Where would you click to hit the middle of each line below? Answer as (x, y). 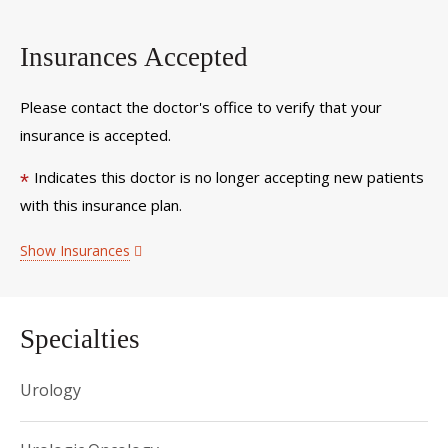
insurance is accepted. (95, 134)
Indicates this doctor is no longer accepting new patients (229, 177)
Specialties (80, 339)
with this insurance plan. (101, 205)
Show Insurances (75, 250)
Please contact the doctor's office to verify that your (201, 106)
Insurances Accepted (134, 57)
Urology (50, 390)
